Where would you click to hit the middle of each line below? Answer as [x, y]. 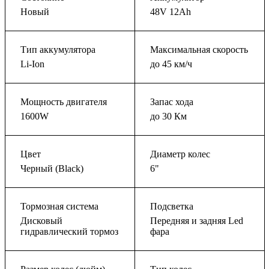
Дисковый [41, 221]
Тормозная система [59, 207]
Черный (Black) [52, 169]
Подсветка [172, 207]
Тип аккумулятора [58, 50]
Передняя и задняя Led [197, 221]
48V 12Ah [171, 12]
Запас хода [172, 102]
